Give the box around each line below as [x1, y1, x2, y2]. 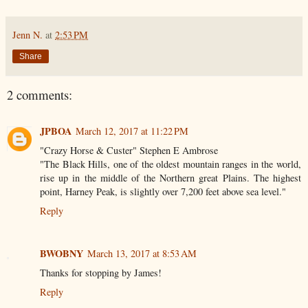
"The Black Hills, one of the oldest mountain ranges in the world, [40, 157, 301, 170]
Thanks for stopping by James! [40, 265, 162, 279]
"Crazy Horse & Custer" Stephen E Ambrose [40, 143, 218, 157]
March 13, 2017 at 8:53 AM [87, 246, 197, 260]
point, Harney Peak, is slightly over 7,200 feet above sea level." [40, 184, 286, 198]
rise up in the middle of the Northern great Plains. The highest [40, 170, 301, 184]
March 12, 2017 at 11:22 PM [76, 124, 188, 137]
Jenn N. [12, 28, 43, 42]
